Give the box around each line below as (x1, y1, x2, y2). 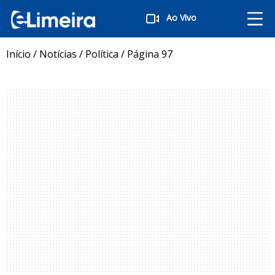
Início (6, 47, 31, 61)
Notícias (39, 47, 77, 61)
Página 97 (127, 47, 172, 61)
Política (85, 47, 118, 61)
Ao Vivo (166, 12, 196, 24)
